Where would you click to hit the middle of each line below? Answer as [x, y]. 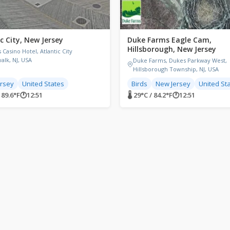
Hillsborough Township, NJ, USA [176, 69]
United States [43, 83]
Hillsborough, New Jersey [172, 49]
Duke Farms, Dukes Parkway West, [180, 60]
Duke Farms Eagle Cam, [169, 40]
